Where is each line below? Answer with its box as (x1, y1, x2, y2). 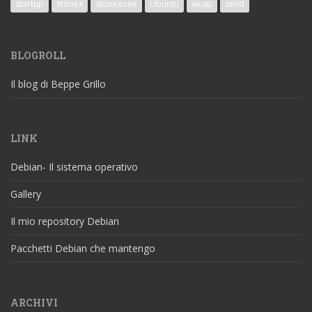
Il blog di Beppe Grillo (10, 77, 106, 91)
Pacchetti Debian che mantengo (10, 241, 155, 255)
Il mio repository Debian (10, 214, 119, 228)
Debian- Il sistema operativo (10, 159, 138, 173)
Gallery (10, 187, 41, 201)
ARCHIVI (10, 295, 58, 309)
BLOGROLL (10, 48, 65, 62)
